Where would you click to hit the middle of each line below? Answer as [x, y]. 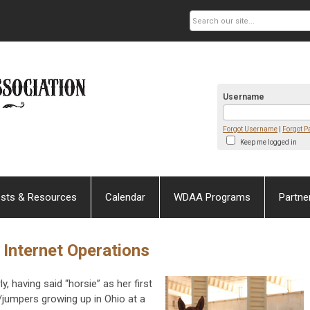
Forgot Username [250, 129]
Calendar [125, 198]
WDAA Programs [212, 198]
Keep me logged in [268, 142]
